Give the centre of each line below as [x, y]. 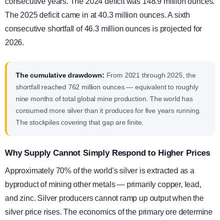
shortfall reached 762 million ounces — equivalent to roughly [107, 87]
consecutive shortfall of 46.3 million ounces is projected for [104, 29]
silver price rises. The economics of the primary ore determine [109, 212]
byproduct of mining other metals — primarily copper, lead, [103, 184]
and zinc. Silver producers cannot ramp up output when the [104, 198]
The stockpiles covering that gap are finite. [80, 122]
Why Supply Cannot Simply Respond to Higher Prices [108, 153]
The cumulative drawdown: [60, 75]
